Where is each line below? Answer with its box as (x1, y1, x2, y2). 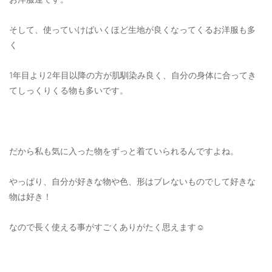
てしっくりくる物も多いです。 (9, 85, 128, 95)
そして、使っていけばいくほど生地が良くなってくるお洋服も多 (9, 24, 256, 35)
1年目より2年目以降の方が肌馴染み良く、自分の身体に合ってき (9, 70, 256, 80)
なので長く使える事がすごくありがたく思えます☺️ (9, 222, 205, 232)
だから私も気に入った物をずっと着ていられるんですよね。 (9, 146, 239, 156)
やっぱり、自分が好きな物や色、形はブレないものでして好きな (9, 176, 256, 186)
